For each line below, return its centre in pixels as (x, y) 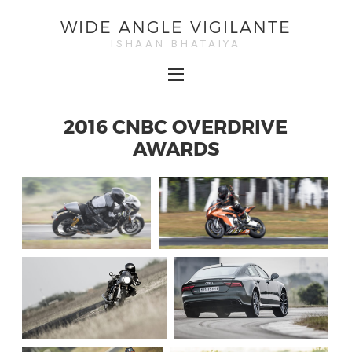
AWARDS (176, 148)
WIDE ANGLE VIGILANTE (176, 27)
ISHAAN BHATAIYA (176, 44)
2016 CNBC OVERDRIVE (176, 126)
